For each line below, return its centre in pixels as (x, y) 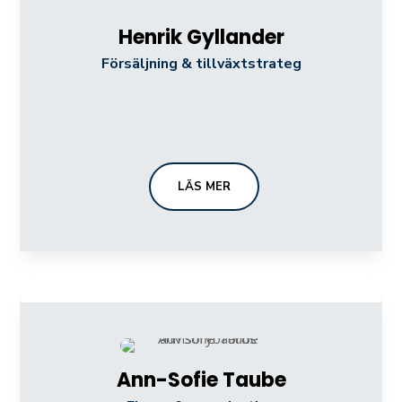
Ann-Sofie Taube (201, 380)
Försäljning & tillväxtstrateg (201, 63)
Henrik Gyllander (201, 37)
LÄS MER (204, 186)
